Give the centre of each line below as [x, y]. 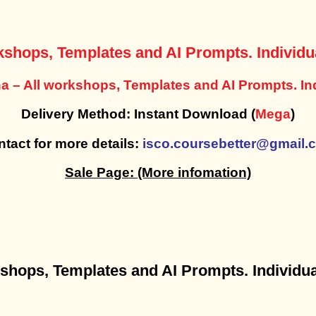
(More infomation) [194, 172]
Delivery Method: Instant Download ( [138, 114]
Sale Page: [101, 172]
